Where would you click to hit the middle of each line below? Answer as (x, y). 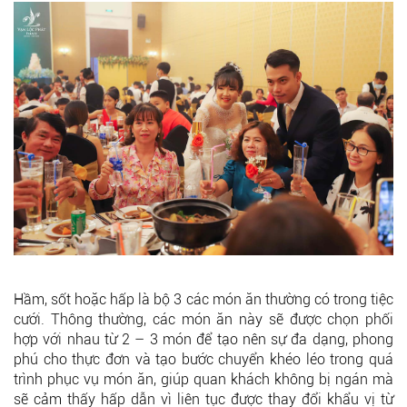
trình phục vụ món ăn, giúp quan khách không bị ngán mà (203, 379)
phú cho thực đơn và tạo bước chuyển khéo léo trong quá (203, 359)
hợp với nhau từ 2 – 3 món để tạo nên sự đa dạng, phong (203, 339)
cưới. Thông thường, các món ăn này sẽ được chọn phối (203, 319)
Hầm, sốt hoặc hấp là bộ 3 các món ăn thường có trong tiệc (203, 299)
